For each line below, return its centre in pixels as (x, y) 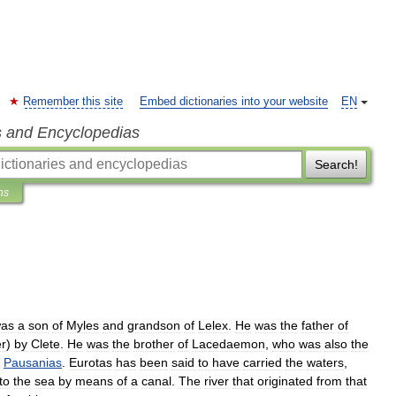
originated (285, 381)
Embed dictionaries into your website (234, 102)
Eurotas (91, 362)
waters (325, 362)
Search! (336, 164)
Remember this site (73, 102)
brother (154, 344)
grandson (154, 325)
